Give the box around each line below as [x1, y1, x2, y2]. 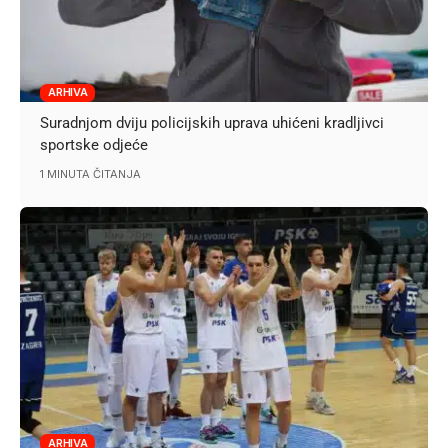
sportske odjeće [40, 135, 149, 154]
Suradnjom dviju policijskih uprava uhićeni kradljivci [40, 113, 385, 132]
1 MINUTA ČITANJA [40, 166, 142, 181]
